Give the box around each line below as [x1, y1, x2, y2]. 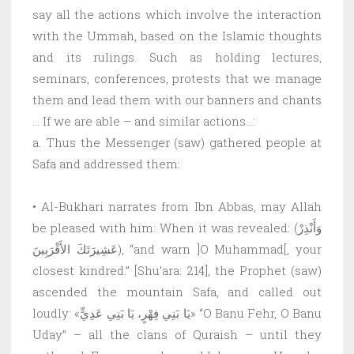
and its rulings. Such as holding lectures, [32, 48, 322, 65]
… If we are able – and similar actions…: [32, 112, 255, 129]
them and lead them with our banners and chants [32, 91, 322, 107]
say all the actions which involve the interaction [32, 6, 322, 22]
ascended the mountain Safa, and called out [32, 283, 322, 299]
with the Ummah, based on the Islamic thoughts [32, 27, 322, 43]
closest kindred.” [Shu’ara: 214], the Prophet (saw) [32, 262, 322, 278]
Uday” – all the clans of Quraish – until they [32, 326, 322, 342]
